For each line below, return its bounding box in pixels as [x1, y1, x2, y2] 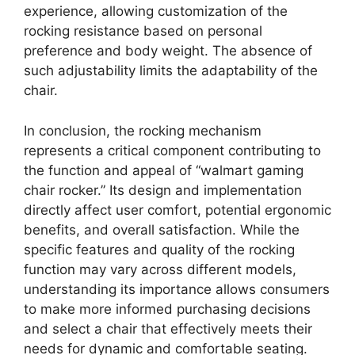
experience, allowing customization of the [24, 3, 288, 20]
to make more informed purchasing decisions [24, 300, 311, 317]
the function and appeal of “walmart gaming [24, 162, 303, 178]
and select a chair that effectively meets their [24, 320, 312, 337]
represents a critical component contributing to [24, 142, 321, 158]
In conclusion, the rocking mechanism [24, 122, 261, 139]
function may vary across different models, [24, 261, 296, 277]
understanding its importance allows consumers [24, 281, 330, 297]
